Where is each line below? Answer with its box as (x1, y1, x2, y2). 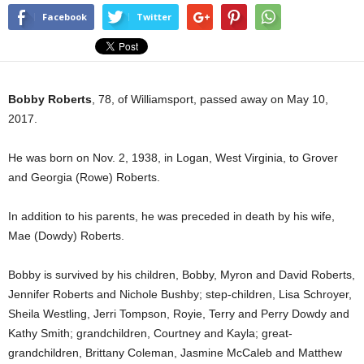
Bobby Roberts (8, 93, 92, 106)
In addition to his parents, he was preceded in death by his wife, (8, 210, 335, 223)
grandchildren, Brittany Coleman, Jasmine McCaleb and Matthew (8, 346, 342, 359)
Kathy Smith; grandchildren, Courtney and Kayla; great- (8, 327, 292, 340)
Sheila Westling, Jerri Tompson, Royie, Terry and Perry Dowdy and (8, 307, 349, 320)
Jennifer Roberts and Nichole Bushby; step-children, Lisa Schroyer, (8, 288, 352, 301)
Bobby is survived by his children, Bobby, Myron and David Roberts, (8, 268, 355, 281)
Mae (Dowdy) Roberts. (8, 229, 124, 242)
